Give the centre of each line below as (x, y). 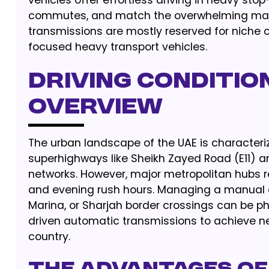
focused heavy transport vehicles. (117, 47)
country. (49, 237)
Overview (95, 108)
